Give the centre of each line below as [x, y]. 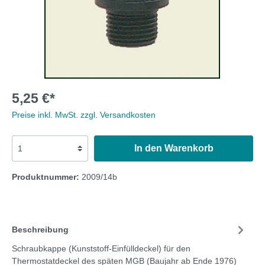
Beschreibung [40, 229]
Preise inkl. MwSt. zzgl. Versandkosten [84, 115]
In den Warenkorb [174, 148]
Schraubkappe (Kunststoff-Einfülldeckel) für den [101, 248]
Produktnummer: [47, 177]
